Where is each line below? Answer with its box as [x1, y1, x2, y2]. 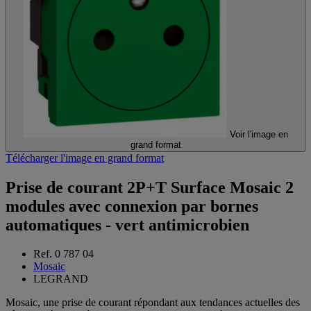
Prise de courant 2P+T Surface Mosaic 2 [6, 178, 294, 196]
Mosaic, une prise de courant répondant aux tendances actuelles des [6, 296, 300, 309]
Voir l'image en [230, 128, 288, 140]
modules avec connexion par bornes [6, 196, 258, 215]
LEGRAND [33, 273, 88, 285]
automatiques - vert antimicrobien [6, 215, 249, 234]
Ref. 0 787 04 [33, 248, 94, 260]
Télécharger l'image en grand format [6, 151, 164, 164]
